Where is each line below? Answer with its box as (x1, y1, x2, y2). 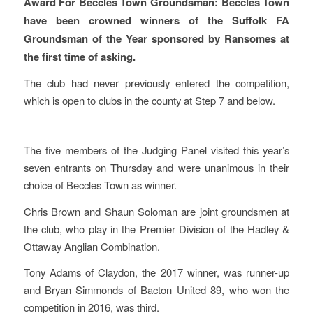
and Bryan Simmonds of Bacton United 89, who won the (23, 282, 290, 298)
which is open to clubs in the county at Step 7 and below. (23, 93, 275, 108)
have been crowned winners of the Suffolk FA (23, 12, 290, 28)
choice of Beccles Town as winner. (23, 177, 177, 192)
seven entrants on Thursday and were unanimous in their (23, 159, 290, 175)
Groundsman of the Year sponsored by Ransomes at (23, 30, 290, 46)
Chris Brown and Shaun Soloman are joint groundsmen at (23, 203, 290, 219)
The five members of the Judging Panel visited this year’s (23, 142, 290, 157)
